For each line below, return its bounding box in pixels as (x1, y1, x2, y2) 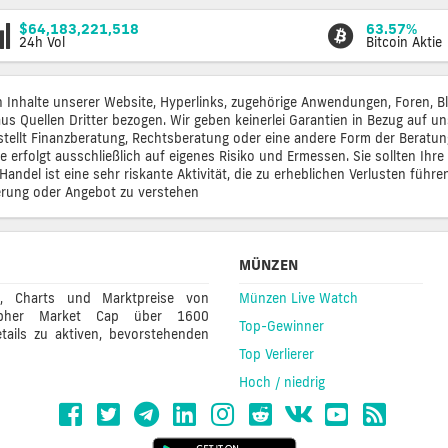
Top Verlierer (239, 346, 314, 363)
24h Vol (19, 34, 66, 51)
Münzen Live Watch (239, 290, 358, 307)
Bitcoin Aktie (365, 34, 442, 51)
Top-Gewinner (239, 318, 324, 335)
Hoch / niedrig (239, 374, 325, 391)
